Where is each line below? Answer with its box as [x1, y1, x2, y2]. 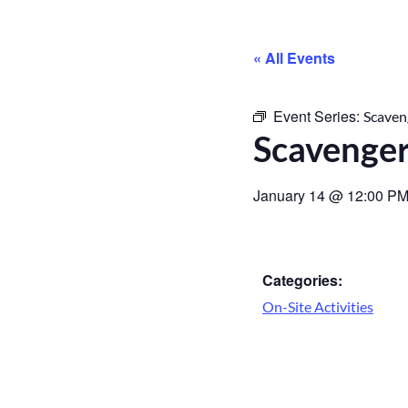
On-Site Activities [262, 297, 373, 315]
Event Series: [273, 105, 363, 127]
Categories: [262, 269, 342, 291]
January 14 [253, 184, 325, 206]
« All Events [253, 47, 335, 69]
